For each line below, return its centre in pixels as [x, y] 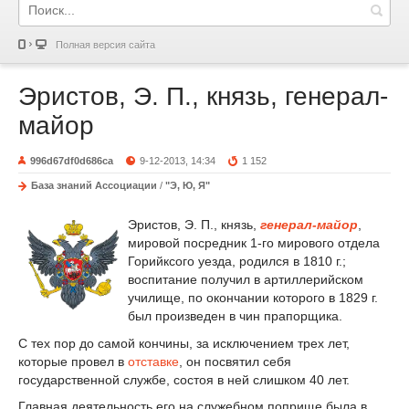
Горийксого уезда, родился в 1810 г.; [237, 261]
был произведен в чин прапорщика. [235, 315]
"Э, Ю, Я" [188, 185]
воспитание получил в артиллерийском [246, 279]
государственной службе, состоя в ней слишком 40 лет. [184, 379]
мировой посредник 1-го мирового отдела [254, 242]
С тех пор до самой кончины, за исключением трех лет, [184, 343]
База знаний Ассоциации [94, 185]
